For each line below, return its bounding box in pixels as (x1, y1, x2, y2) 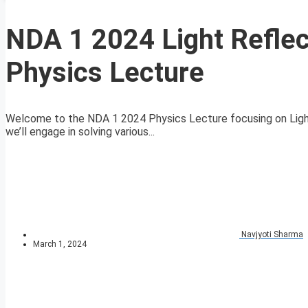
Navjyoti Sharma (241, 230, 303, 240)
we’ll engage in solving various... (5, 125, 155, 139)
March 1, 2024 (33, 239, 87, 250)
